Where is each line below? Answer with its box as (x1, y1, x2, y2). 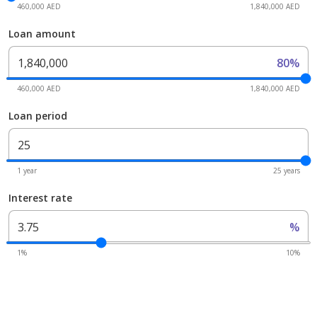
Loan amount (8, 26, 76, 40)
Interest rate (8, 190, 72, 204)
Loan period (8, 108, 67, 122)
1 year (17, 165, 37, 175)
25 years (273, 165, 300, 175)
